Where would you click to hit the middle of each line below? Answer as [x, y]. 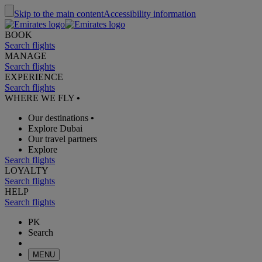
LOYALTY [27, 170]
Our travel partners [63, 139]
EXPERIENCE [34, 77]
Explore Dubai [55, 128]
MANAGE [26, 56]
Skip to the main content [59, 14]
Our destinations [58, 118]
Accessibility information [150, 14]
